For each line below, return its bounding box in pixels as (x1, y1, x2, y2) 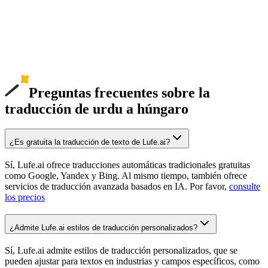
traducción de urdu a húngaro (5, 100, 188, 117)
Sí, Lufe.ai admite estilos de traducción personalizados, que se (5, 245, 237, 255)
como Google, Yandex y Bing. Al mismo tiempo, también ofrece (5, 170, 247, 181)
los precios (5, 192, 45, 203)
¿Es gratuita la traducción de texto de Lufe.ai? (10, 138, 170, 147)
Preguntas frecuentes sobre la (29, 84, 210, 100)
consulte (229, 181, 260, 192)
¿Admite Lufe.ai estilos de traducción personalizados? (10, 223, 197, 232)
